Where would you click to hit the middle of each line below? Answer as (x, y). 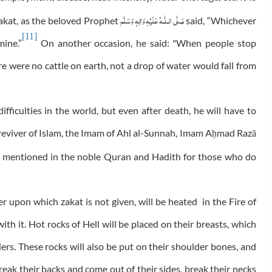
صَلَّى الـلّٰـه (172, 20)
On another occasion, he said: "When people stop (147, 43)
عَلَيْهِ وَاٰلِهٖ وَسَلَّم (140, 20)
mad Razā (236, 133)
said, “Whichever (220, 21)
